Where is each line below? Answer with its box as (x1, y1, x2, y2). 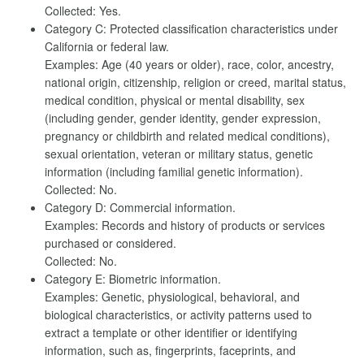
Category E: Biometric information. (45, 271, 221, 287)
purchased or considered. (45, 235, 176, 251)
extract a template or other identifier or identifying (45, 324, 297, 340)
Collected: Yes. (45, 2, 121, 19)
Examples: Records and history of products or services (45, 217, 325, 233)
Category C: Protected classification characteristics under (45, 20, 338, 37)
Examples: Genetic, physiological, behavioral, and (45, 288, 300, 305)
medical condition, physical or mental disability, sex (45, 92, 305, 108)
